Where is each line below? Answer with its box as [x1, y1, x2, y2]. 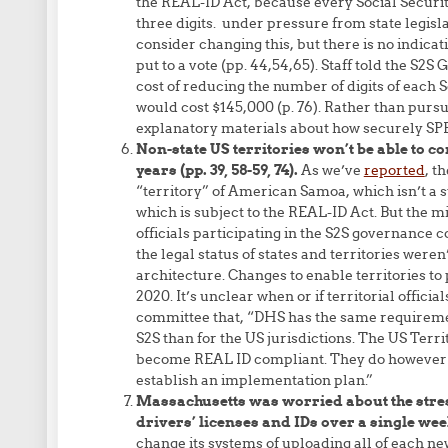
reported [363, 161, 425, 179]
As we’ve [300, 161, 364, 179]
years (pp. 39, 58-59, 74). [135, 161, 301, 179]
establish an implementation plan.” [135, 371, 373, 389]
